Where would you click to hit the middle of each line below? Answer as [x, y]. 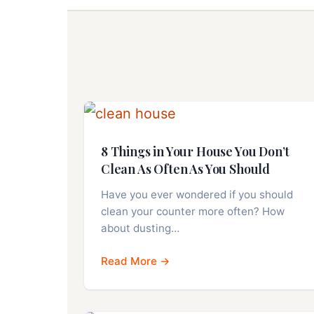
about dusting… [140, 228]
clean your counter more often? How [193, 212]
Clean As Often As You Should [185, 169]
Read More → [136, 261]
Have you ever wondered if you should [197, 195]
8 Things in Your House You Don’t [196, 152]
